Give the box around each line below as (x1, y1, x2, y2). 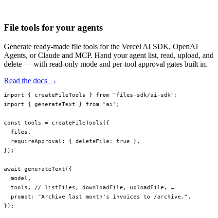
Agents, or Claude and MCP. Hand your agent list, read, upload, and (4, 51, 214, 59)
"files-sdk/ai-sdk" (109, 91, 174, 99)
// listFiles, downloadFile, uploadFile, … (35, 184, 174, 191)
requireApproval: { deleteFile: (4, 138, 116, 145)
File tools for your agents (4, 22, 103, 33)
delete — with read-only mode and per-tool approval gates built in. (4, 59, 208, 68)
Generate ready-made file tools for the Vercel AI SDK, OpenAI (4, 42, 198, 51)
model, (4, 175, 31, 182)
